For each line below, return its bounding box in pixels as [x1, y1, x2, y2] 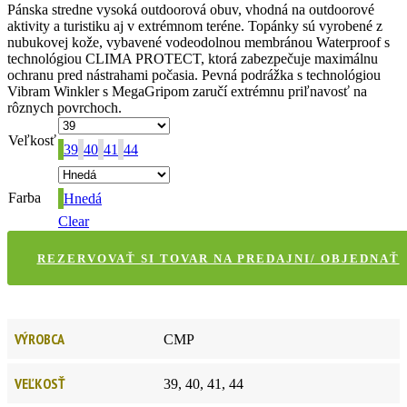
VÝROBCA [15, 329, 65, 348]
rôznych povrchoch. [7, 99, 122, 115]
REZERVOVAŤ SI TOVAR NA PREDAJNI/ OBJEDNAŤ [36, 251, 400, 265]
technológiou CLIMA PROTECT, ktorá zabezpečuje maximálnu [7, 50, 378, 66]
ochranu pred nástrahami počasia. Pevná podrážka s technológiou [7, 66, 381, 83]
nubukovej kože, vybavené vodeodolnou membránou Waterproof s [7, 34, 390, 50]
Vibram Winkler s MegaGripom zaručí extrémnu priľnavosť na [7, 83, 367, 99]
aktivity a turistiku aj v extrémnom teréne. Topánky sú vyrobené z [7, 17, 382, 34]
